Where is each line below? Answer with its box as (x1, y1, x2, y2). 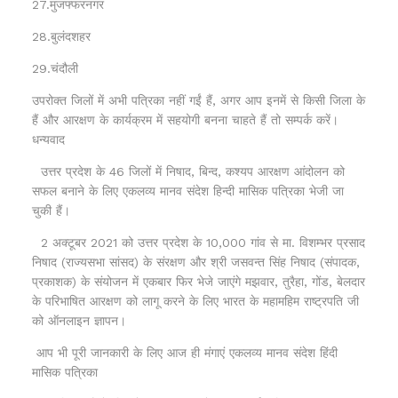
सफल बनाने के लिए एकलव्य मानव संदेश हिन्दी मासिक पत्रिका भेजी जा (32, 183, 344, 198)
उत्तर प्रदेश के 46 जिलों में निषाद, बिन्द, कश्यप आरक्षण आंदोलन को (32, 163, 345, 179)
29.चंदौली (32, 60, 78, 76)
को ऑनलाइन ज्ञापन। (32, 313, 126, 328)
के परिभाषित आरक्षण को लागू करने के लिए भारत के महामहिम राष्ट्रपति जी (32, 293, 359, 308)
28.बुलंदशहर (32, 28, 91, 44)
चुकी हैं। (32, 203, 70, 218)
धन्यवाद (32, 131, 65, 147)
